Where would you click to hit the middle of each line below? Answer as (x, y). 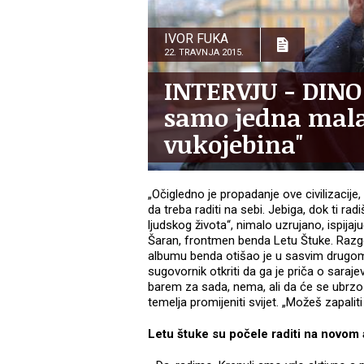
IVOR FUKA (196, 39)
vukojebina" (234, 145)
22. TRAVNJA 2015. (204, 53)
